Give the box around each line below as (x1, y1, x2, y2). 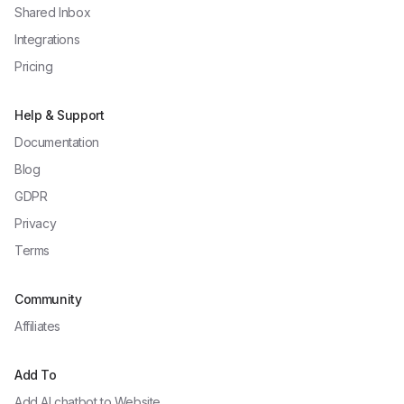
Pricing (14, 59, 53, 74)
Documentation (14, 134, 99, 150)
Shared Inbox (14, 5, 91, 20)
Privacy (14, 216, 57, 231)
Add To (14, 367, 57, 382)
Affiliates (14, 318, 60, 334)
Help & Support (14, 107, 105, 123)
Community (14, 291, 82, 307)
